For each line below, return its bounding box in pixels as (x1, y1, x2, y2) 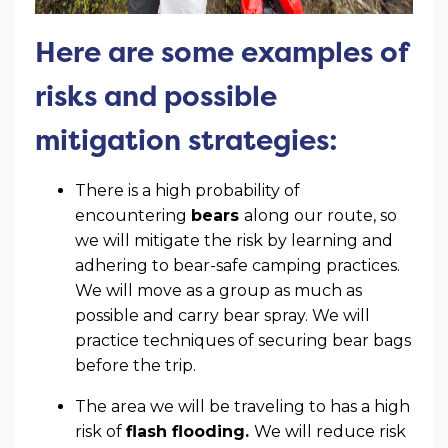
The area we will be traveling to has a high (75, 396, 410, 416)
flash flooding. (126, 421, 254, 441)
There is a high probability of (75, 180, 300, 200)
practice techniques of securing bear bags (75, 330, 411, 350)
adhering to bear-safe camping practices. (75, 255, 400, 275)
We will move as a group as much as (75, 280, 362, 300)
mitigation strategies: (35, 120, 338, 159)
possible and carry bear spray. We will (75, 305, 370, 325)
